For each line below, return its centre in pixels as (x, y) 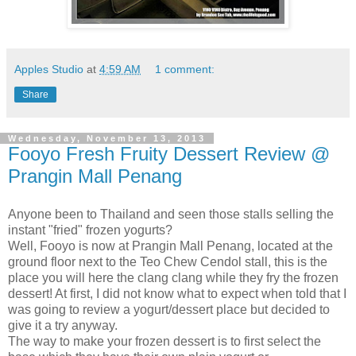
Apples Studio (49, 70)
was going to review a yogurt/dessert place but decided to (169, 310)
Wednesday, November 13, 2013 (107, 139)
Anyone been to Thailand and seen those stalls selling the (171, 214)
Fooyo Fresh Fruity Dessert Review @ (169, 154)
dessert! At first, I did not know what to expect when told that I (177, 294)
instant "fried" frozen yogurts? (90, 230)
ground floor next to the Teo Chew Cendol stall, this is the (168, 262)
